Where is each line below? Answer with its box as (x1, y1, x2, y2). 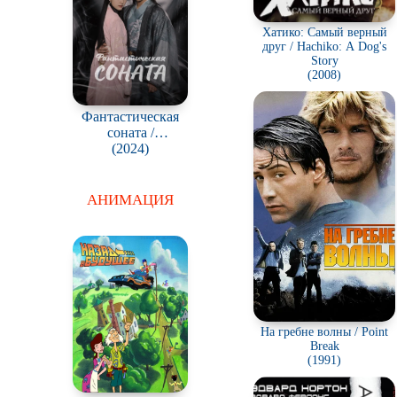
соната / (106, 124, 154, 140)
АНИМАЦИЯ (87, 191, 174, 208)
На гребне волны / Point (261, 325, 388, 339)
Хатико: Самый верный (261, 26, 387, 39)
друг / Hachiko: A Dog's (262, 40, 386, 53)
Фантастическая (82, 108, 179, 124)
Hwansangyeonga (80, 140, 181, 156)
